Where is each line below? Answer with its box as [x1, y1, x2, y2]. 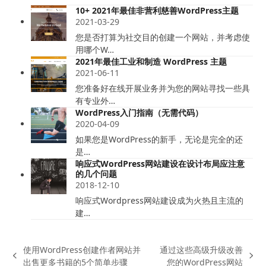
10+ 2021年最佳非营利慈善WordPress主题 [75, 4, 239, 16]
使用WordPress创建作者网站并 [23, 243, 141, 255]
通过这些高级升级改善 [160, 243, 243, 255]
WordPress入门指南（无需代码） [75, 106, 204, 118]
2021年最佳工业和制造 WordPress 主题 [75, 55, 227, 67]
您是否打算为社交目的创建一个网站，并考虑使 [75, 31, 251, 43]
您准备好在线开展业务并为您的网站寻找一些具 [75, 82, 251, 94]
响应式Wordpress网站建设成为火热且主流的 [75, 194, 244, 206]
